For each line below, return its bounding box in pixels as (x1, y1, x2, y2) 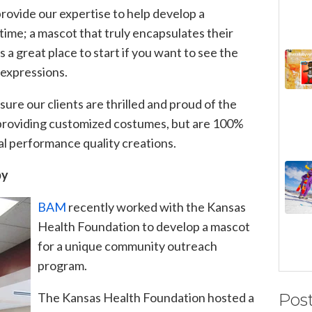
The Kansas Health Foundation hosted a (38, 289, 254, 305)
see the (198, 44, 238, 60)
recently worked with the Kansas (66, 198, 246, 214)
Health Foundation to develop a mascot (38, 218, 250, 234)
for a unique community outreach (38, 237, 217, 253)
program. (38, 257, 87, 273)
